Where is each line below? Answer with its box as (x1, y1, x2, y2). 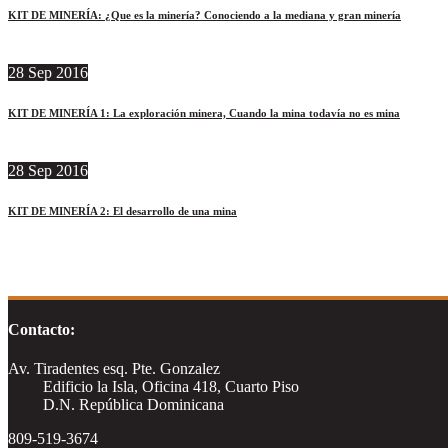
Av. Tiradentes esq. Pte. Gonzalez (8, 360, 220, 378)
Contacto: (8, 321, 75, 339)
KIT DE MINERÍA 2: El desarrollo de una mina (8, 204, 237, 217)
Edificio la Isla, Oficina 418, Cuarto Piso (43, 378, 300, 396)
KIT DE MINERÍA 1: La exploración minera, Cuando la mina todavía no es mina (8, 107, 400, 120)
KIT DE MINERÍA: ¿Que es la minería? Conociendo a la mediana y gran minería (8, 9, 401, 22)
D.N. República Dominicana (43, 396, 225, 414)
